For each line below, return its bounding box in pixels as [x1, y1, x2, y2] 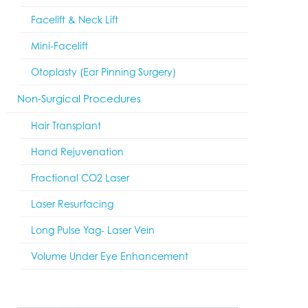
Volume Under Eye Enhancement [31, 250, 188, 262]
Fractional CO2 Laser [31, 172, 129, 184]
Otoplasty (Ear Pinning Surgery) [31, 66, 176, 78]
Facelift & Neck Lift [31, 14, 118, 25]
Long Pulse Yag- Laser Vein [31, 224, 155, 236]
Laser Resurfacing [31, 198, 113, 210]
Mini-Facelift [31, 40, 88, 52]
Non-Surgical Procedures [17, 92, 141, 105]
